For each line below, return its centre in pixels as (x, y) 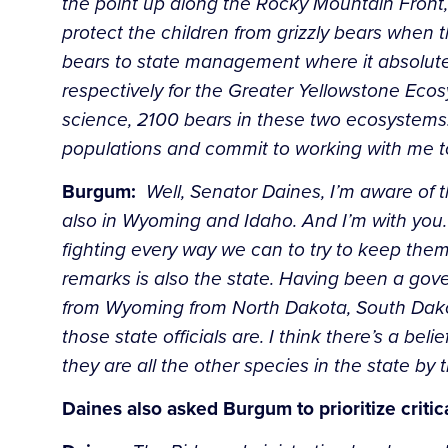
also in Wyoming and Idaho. (179, 220)
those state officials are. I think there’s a (230, 336)
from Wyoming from (144, 307)
